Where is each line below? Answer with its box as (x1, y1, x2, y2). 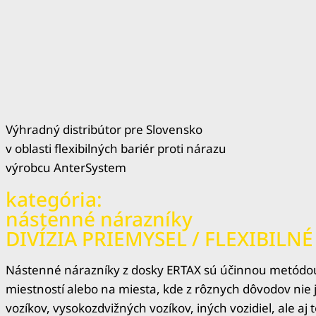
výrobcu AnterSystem (6, 159, 126, 176)
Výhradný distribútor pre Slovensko (6, 121, 202, 138)
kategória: (6, 186, 102, 213)
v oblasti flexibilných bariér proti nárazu (6, 140, 226, 157)
